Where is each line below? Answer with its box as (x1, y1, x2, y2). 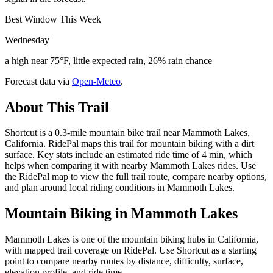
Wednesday (5, 34, 49, 45)
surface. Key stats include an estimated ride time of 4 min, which (5, 149, 252, 160)
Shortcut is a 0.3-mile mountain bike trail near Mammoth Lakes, (5, 127, 250, 138)
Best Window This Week (5, 13, 101, 24)
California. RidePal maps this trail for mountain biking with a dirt (5, 138, 254, 149)
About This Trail (5, 99, 109, 115)
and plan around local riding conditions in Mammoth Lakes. (5, 182, 235, 193)
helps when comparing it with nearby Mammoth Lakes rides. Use (5, 160, 256, 171)
